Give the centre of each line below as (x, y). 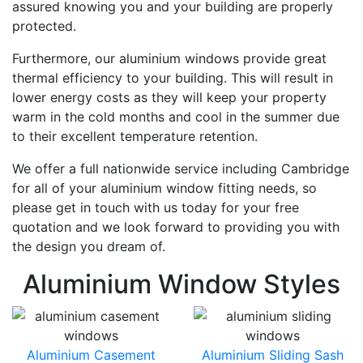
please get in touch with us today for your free (156, 207)
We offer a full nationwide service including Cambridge (181, 169)
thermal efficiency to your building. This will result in (173, 78)
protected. (44, 26)
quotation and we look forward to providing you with (176, 227)
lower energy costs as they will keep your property (169, 97)
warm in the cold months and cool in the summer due (176, 117)
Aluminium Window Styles (181, 284)
